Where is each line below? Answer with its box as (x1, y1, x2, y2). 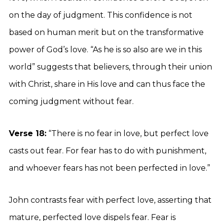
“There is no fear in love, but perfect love (46, 129, 209, 138)
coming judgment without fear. (9, 97, 134, 106)
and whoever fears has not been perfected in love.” (9, 163, 210, 173)
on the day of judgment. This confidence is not (9, 10, 192, 20)
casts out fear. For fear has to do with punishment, (9, 146, 206, 155)
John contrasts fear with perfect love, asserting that (9, 195, 212, 205)
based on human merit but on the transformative (9, 28, 204, 37)
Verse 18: (9, 129, 46, 138)
